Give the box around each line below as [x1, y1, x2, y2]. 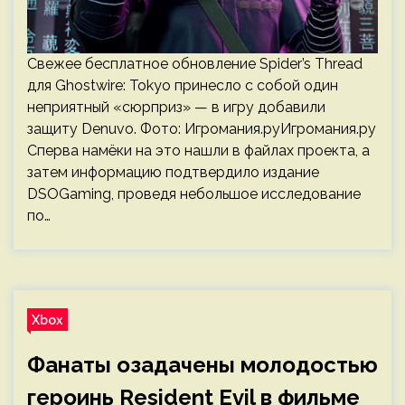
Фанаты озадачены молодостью [27, 352, 378, 378]
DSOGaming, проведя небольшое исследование [27, 185, 361, 202]
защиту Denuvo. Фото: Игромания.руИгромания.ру [27, 120, 376, 137]
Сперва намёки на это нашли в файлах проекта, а [27, 142, 370, 159]
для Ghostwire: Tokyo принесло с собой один [27, 77, 338, 94]
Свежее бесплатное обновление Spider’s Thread [27, 55, 363, 72]
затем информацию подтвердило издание [27, 164, 319, 181]
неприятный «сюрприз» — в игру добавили [27, 99, 325, 116]
